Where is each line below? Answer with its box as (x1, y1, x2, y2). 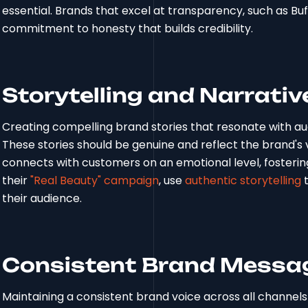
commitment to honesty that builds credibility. (2, 21, 254, 37)
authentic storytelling (185, 173, 302, 189)
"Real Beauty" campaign (30, 173, 159, 189)
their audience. (2, 190, 82, 207)
